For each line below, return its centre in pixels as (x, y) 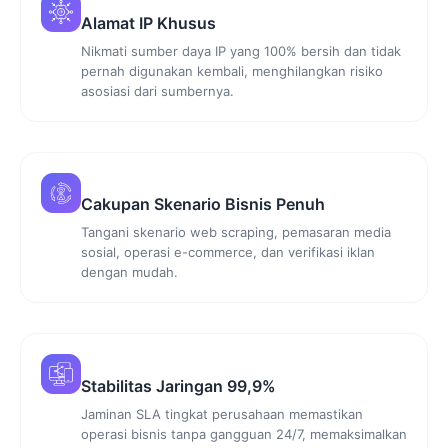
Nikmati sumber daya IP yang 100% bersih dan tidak (241, 51)
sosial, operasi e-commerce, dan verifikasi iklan (228, 252)
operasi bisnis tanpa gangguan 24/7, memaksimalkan (244, 433)
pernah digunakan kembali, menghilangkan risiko (232, 71)
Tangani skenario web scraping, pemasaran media (236, 232)
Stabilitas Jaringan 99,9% (178, 385)
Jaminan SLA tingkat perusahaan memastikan (222, 413)
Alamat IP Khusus (148, 23)
